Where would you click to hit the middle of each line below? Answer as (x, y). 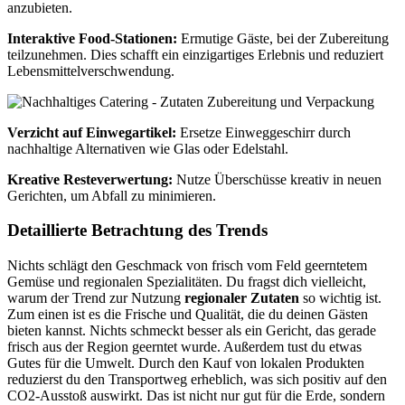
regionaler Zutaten (242, 298)
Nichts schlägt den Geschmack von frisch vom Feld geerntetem (187, 266)
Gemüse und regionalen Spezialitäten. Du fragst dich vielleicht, (187, 282)
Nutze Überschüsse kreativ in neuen (277, 179)
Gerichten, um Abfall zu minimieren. (112, 195)
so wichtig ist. (340, 298)
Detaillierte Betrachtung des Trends (137, 231)
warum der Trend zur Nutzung (96, 298)
